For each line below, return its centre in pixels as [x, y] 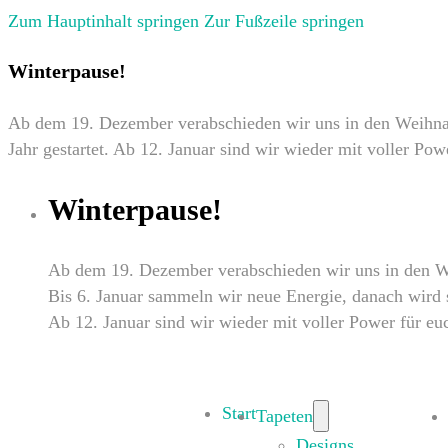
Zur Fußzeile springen [284, 21]
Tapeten [285, 416]
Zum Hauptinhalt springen [103, 21]
